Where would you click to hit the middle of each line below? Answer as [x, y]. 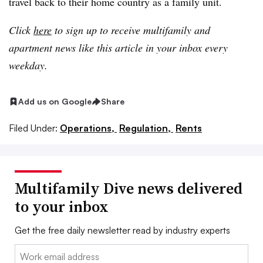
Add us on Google [55, 102]
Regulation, [146, 128]
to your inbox [62, 206]
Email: [27, 251]
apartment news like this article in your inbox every [118, 48]
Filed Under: [33, 128]
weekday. [28, 65]
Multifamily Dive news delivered [129, 188]
